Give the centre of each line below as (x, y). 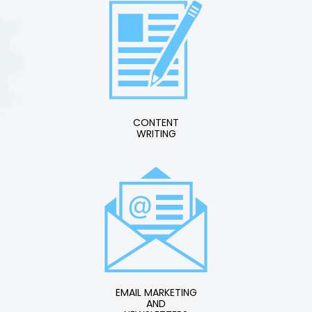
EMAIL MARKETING (156, 293)
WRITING (156, 134)
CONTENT (156, 123)
